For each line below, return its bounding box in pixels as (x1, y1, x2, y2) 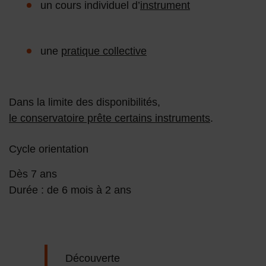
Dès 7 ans (9, 168, 57, 180)
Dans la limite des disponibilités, (9, 96, 160, 109)
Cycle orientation (9, 143, 88, 156)
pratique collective (61, 45, 147, 58)
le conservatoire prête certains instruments (9, 112, 210, 125)
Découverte (65, 252, 120, 265)
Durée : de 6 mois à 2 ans (9, 184, 131, 197)
